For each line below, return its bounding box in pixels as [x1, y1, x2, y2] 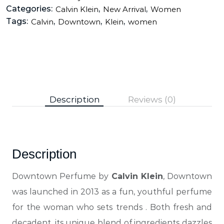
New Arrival [103, 4, 146, 14]
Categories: [6, 4, 52, 14]
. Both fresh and [145, 202, 212, 212]
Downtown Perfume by [12, 171, 111, 181]
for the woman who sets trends [12, 202, 145, 212]
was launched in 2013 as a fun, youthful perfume [12, 187, 212, 197]
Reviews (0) [127, 94, 176, 105]
